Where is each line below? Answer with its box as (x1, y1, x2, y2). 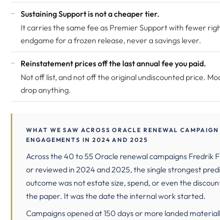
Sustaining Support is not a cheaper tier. (21, 9, 160, 19)
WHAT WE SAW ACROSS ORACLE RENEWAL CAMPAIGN (26, 126, 219, 134)
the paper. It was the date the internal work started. (26, 191, 206, 201)
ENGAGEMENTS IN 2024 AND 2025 (26, 136, 148, 143)
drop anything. (21, 85, 71, 95)
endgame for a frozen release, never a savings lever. (21, 35, 201, 45)
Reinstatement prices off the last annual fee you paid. (21, 58, 206, 68)
